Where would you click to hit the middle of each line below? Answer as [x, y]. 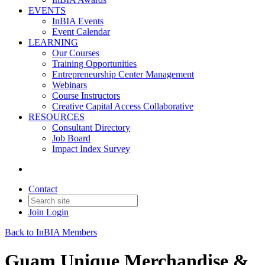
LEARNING [53, 42]
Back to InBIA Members [51, 232]
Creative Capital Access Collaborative [123, 106]
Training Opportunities [94, 64]
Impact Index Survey [91, 149]
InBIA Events [78, 21]
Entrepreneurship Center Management [123, 74]
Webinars [70, 85]
